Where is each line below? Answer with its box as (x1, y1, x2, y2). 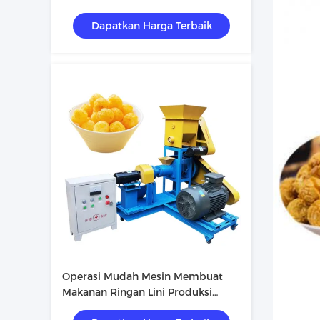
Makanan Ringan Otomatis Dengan (62, 301, 236, 314)
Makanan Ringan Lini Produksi (62, 286, 212, 299)
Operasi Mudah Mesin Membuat (62, 270, 223, 283)
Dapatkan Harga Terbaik (91, 19, 212, 32)
